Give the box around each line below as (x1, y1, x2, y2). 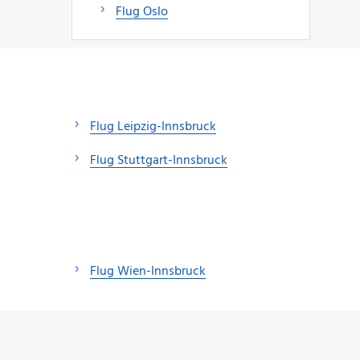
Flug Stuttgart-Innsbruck (90, 149, 227, 171)
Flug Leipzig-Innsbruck (90, 116, 216, 137)
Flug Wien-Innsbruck (90, 261, 206, 283)
